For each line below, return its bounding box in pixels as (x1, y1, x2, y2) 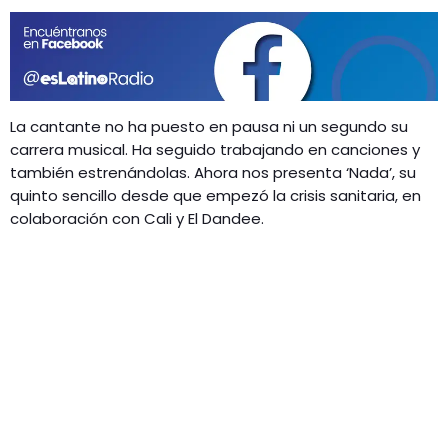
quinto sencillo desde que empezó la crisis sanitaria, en (10, 184, 421, 206)
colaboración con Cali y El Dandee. (10, 207, 264, 229)
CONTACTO (30, 84, 124, 106)
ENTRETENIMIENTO (54, 62, 182, 80)
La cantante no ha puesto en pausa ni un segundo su (10, 115, 408, 137)
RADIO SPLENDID (30, 36, 160, 58)
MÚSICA (54, 27, 108, 45)
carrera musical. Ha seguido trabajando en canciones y (10, 138, 420, 160)
